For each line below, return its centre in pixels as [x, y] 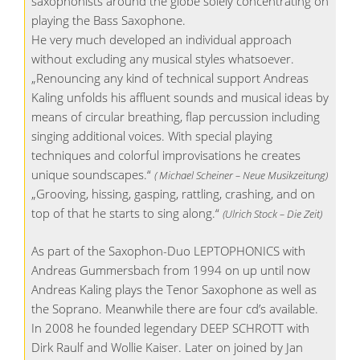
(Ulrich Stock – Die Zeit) [272, 214]
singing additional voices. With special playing [151, 136]
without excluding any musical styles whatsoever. [162, 59]
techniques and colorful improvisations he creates [166, 155]
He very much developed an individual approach [161, 40]
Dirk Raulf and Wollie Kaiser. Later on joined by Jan [167, 347]
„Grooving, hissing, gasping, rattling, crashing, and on [173, 194]
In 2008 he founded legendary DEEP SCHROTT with [170, 327]
